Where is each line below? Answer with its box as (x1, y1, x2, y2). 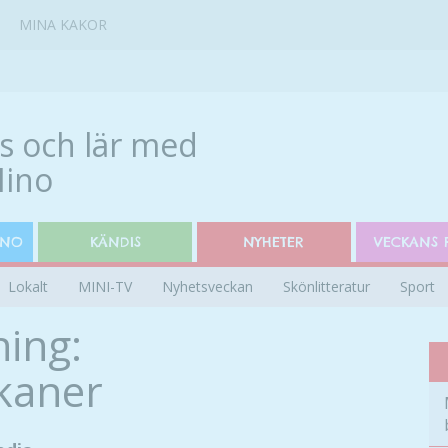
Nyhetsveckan (162, 277, 253, 296)
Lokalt (8, 277, 48, 296)
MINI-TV (78, 277, 132, 296)
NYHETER (243, 233, 305, 251)
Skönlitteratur (283, 277, 370, 296)
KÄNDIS (89, 233, 141, 251)
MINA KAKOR (19, 15, 107, 34)
